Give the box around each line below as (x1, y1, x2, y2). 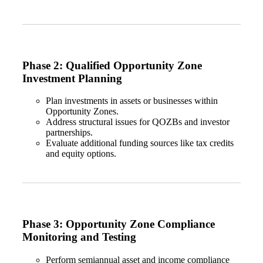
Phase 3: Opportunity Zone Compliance (22, 217, 215, 230)
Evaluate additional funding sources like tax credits (46, 138, 234, 149)
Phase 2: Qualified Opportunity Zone (22, 59, 202, 72)
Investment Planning (22, 72, 122, 85)
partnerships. (46, 127, 95, 138)
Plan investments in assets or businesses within (46, 96, 218, 106)
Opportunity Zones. (46, 106, 121, 117)
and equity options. (46, 149, 119, 159)
